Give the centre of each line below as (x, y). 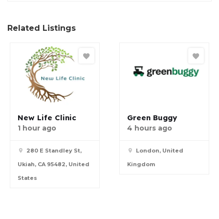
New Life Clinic (47, 117)
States (27, 178)
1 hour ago (37, 128)
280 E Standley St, (54, 150)
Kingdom (141, 164)
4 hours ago (150, 128)
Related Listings (42, 28)
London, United (160, 150)
